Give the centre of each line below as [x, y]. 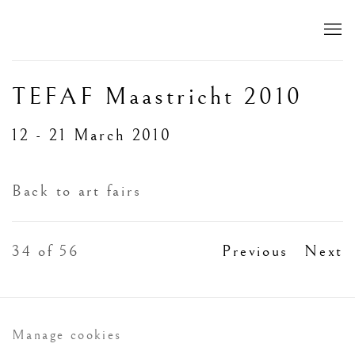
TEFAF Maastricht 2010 [157, 97]
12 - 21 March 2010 [95, 136]
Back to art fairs [77, 191]
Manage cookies [67, 335]
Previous [256, 252]
